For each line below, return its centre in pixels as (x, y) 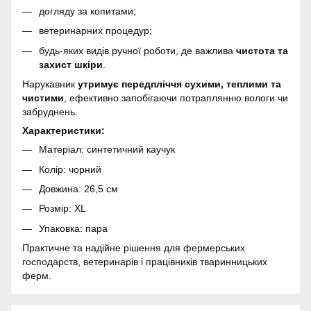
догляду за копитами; (87, 11)
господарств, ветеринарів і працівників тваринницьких (145, 262)
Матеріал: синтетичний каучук (107, 150)
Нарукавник (50, 84)
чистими (43, 98)
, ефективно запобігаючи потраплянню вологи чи (176, 98)
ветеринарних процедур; (95, 31)
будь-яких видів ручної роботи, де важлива (137, 50)
